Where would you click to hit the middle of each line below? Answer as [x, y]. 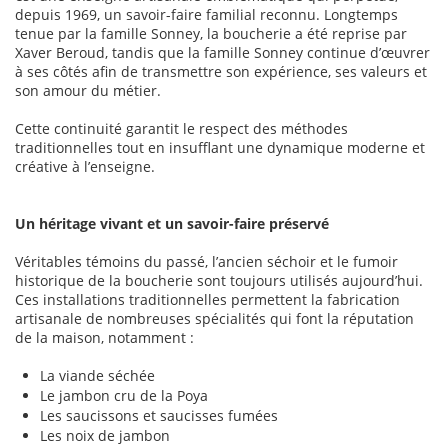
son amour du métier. [88, 91]
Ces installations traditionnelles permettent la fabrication [207, 300]
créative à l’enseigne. [85, 167]
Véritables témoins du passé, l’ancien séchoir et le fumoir [206, 262]
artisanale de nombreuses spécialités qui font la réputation [214, 319]
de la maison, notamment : [104, 338]
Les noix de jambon [105, 436]
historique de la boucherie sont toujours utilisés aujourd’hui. [219, 281]
